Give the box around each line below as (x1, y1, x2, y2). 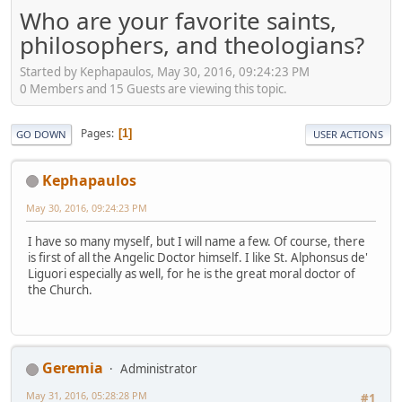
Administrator (120, 361, 197, 378)
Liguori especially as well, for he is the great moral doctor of (28, 265, 355, 282)
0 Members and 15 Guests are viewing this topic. (20, 80, 287, 97)
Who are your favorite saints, (20, 4, 336, 37)
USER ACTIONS (313, 127, 383, 141)
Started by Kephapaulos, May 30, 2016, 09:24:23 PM (20, 63, 310, 80)
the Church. (28, 281, 92, 298)
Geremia (42, 358, 103, 379)
